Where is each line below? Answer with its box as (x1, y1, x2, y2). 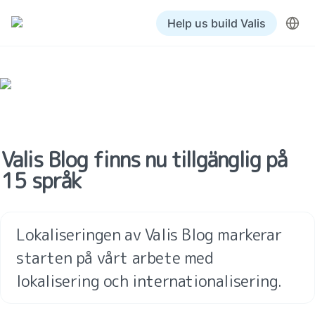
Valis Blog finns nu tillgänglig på (1, 145, 287, 174)
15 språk (1, 166, 81, 195)
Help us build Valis (167, 15, 266, 30)
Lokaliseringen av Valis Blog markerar (16, 224, 282, 245)
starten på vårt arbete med (16, 247, 214, 269)
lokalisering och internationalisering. (16, 270, 282, 292)
